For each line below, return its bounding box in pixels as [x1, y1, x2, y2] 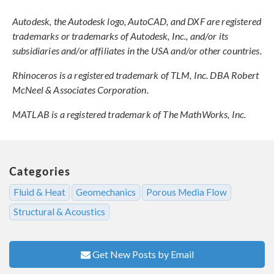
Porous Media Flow [146, 187, 228, 198]
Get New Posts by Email [92, 248, 194, 261]
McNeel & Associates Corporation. [12, 84, 149, 96]
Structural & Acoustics [13, 206, 105, 218]
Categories [9, 163, 71, 179]
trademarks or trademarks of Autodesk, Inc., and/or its [12, 30, 229, 42]
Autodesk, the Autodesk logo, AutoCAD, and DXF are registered [12, 15, 261, 28]
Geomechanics [76, 187, 136, 198]
